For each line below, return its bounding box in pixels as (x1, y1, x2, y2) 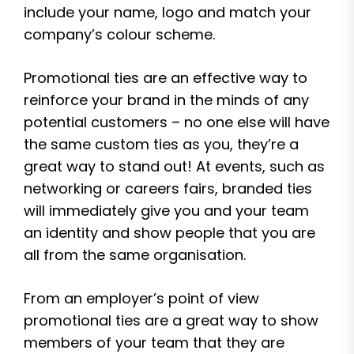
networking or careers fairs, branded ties (24, 179, 312, 198)
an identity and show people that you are (24, 223, 315, 243)
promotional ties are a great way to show (24, 311, 318, 330)
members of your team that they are (24, 333, 284, 352)
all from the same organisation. (24, 245, 246, 265)
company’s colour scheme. (24, 24, 215, 44)
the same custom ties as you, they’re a (24, 134, 299, 154)
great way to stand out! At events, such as (24, 156, 325, 176)
